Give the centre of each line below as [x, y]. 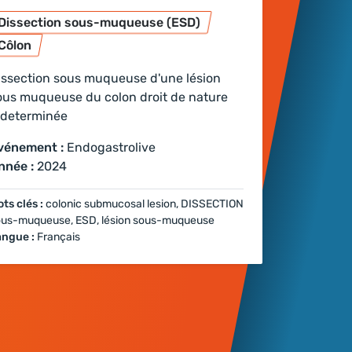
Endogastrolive [111, 148]
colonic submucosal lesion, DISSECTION [145, 204]
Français [59, 237]
